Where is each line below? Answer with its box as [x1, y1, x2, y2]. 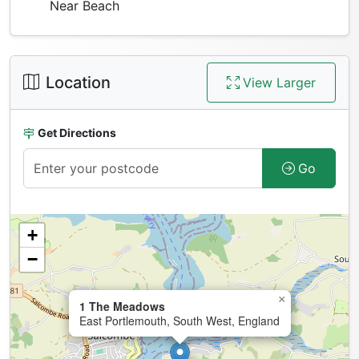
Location [46, 72, 111, 92]
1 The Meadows [79, 297, 165, 314]
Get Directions [38, 125, 116, 139]
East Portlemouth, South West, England [79, 312, 280, 329]
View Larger [243, 74, 316, 91]
